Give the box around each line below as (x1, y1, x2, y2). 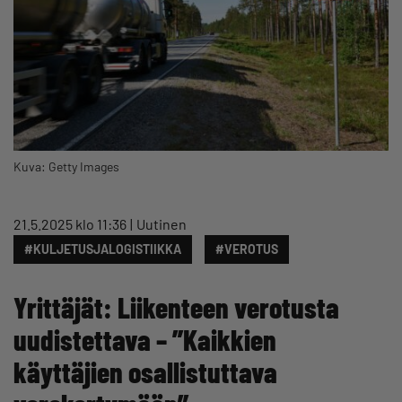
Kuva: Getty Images (13, 158, 119, 174)
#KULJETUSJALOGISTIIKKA (24, 240, 181, 257)
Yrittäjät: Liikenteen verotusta (13, 289, 339, 324)
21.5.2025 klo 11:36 (13, 214, 127, 232)
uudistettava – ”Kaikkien (13, 321, 276, 356)
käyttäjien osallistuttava (13, 354, 277, 389)
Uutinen (136, 214, 187, 232)
